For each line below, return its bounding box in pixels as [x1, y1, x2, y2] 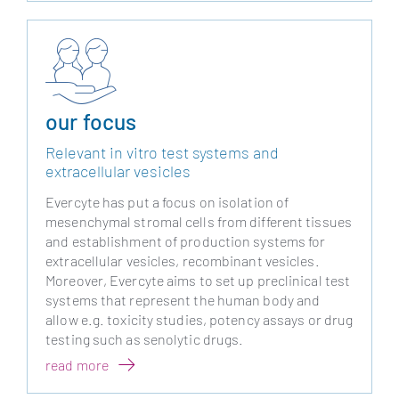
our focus [45, 108, 137, 135]
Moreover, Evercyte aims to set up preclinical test [45, 271, 351, 289]
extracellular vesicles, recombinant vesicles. [45, 251, 320, 269]
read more [45, 355, 110, 373]
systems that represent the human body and [45, 290, 321, 308]
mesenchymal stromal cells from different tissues [45, 212, 352, 230]
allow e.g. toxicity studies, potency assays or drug [45, 310, 354, 328]
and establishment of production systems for [45, 232, 326, 249]
